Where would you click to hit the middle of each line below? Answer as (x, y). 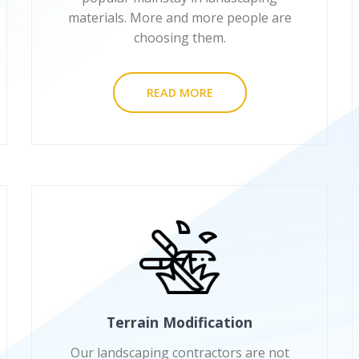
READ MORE (179, 93)
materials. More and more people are (179, 18)
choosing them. (179, 38)
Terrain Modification (179, 323)
